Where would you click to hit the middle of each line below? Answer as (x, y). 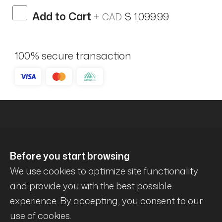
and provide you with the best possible (91, 186)
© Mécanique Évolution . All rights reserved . (111, 212)
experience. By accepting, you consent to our (106, 200)
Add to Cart (63, 16)
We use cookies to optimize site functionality (104, 171)
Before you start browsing (70, 156)
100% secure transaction (73, 55)
